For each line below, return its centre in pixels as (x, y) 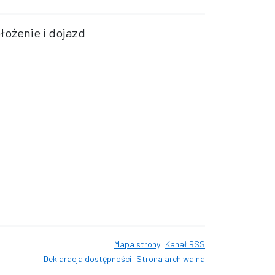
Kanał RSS (185, 244)
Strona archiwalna (171, 259)
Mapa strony (137, 244)
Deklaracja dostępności (87, 259)
